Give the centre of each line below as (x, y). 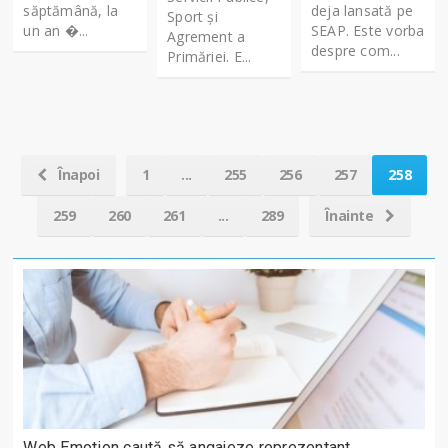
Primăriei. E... (209, 56)
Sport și (192, 16)
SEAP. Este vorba (368, 30)
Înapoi (77, 174)
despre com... (355, 50)
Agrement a (206, 36)
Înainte (351, 215)
